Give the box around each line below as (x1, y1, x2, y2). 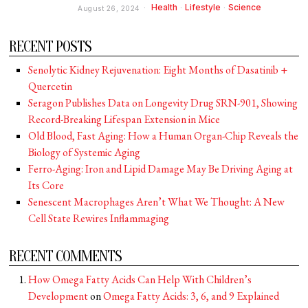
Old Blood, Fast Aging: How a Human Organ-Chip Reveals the (28, 129, 299, 143)
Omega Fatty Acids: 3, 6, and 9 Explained (103, 289, 280, 303)
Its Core (28, 178, 65, 192)
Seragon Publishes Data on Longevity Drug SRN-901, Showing (28, 96, 298, 110)
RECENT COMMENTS (9, 247, 122, 265)
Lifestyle (184, 2, 221, 12)
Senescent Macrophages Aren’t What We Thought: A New (28, 195, 285, 209)
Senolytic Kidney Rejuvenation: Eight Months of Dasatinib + (28, 63, 288, 77)
